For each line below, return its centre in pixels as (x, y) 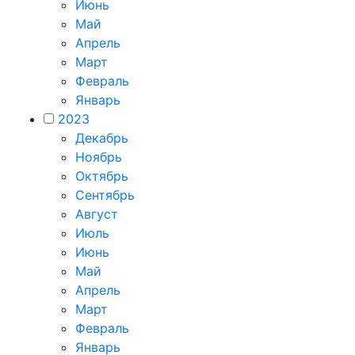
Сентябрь (105, 195)
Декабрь (102, 138)
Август (97, 214)
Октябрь (102, 176)
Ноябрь (99, 157)
